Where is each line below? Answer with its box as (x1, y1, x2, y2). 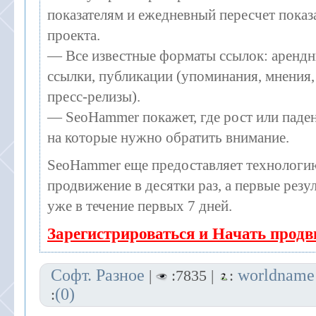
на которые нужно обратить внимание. (47, 129, 289, 146)
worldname (238, 266, 315, 284)
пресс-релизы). (47, 88, 140, 105)
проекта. (47, 27, 100, 44)
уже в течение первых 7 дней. (47, 197, 232, 214)
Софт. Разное (51, 266, 145, 284)
